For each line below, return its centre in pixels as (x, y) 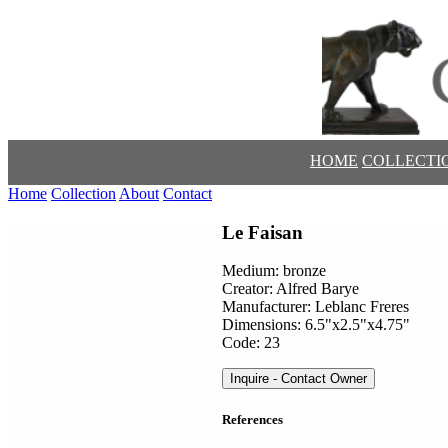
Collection (83, 193)
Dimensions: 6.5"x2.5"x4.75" (316, 325)
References (252, 419)
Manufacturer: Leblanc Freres (315, 307)
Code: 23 (251, 343)
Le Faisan (262, 232)
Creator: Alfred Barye (290, 289)
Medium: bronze (274, 271)
